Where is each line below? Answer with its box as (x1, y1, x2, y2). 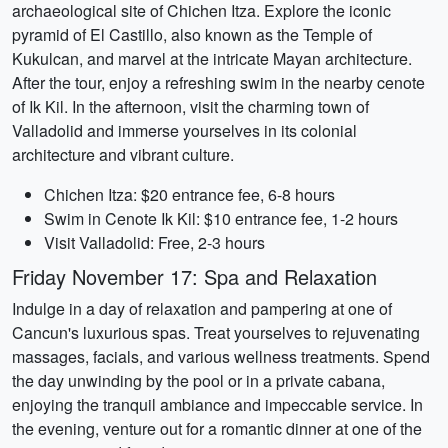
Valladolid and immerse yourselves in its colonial (12, 119, 357, 142)
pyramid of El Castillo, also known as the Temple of (12, 23, 372, 46)
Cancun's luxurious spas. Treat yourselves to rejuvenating (12, 321, 420, 344)
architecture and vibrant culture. (12, 143, 234, 166)
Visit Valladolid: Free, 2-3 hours (44, 231, 265, 254)
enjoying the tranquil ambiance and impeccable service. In (12, 393, 423, 416)
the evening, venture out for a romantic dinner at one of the (12, 417, 422, 440)
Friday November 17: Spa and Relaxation (12, 262, 377, 291)
